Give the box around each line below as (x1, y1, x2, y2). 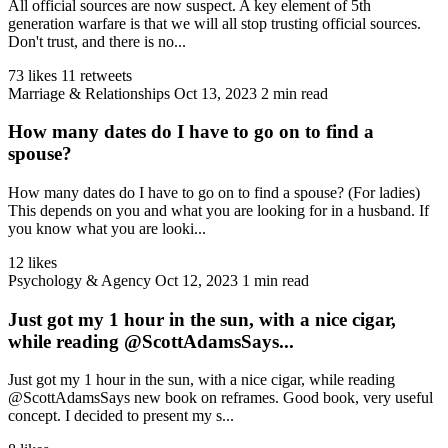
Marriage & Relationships (8, 84, 170, 102)
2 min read (261, 84, 328, 102)
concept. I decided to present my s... (8, 407, 234, 425)
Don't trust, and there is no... (8, 32, 186, 50)
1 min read (242, 272, 309, 289)
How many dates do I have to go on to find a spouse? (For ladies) (8, 184, 420, 201)
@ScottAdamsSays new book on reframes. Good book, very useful (8, 389, 433, 407)
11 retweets (61, 66, 132, 84)
